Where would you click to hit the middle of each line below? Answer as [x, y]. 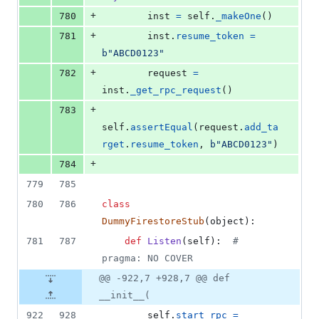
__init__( [125, 296]
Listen [164, 241]
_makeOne [239, 16]
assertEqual [162, 127]
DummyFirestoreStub [153, 221]
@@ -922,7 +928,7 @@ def [164, 278]
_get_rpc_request [176, 90]
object [227, 221]
